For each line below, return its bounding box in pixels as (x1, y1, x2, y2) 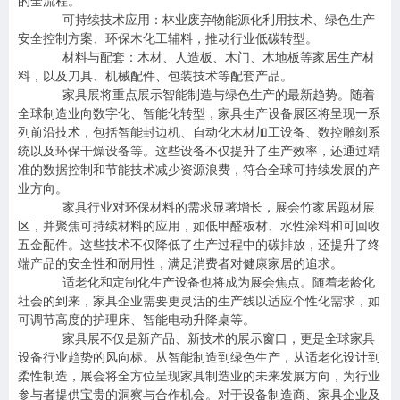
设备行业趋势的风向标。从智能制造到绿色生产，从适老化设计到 (18, 351, 380, 364)
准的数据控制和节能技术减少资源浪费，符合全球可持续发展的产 (18, 163, 380, 177)
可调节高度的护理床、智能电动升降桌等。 (18, 313, 255, 327)
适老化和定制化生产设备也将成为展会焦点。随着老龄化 (62, 276, 375, 289)
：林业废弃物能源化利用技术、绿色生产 (150, 13, 375, 27)
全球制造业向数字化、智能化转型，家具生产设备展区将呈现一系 (18, 107, 380, 121)
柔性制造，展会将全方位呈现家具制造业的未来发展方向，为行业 (18, 370, 380, 383)
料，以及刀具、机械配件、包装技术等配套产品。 (18, 70, 293, 83)
